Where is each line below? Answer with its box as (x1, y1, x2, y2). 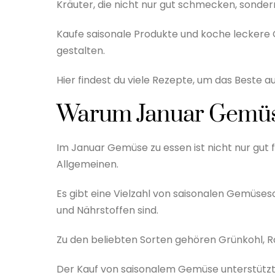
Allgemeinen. (56, 157, 118, 172)
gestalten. (56, 44, 105, 58)
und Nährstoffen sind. (56, 203, 158, 218)
